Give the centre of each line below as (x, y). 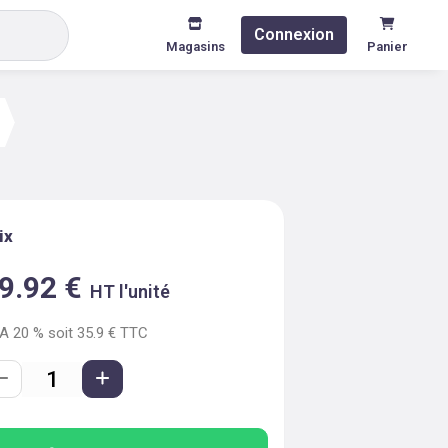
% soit (51, 333)
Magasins (195, 46)
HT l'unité (130, 291)
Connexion (294, 34)
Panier (387, 46)
